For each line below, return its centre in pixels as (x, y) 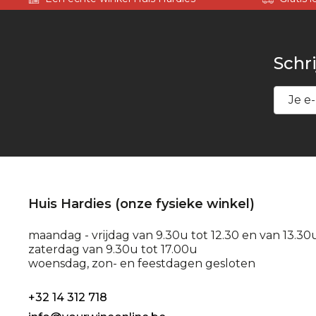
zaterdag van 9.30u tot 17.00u (113, 249)
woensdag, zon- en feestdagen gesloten (142, 263)
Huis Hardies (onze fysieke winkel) (141, 203)
